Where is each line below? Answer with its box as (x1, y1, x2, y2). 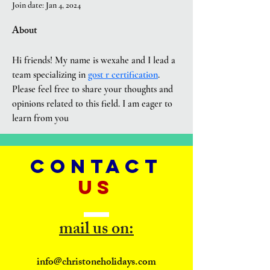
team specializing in (12, 69, 88, 81)
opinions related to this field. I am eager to (12, 98, 172, 110)
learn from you (12, 112, 69, 124)
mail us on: (59, 216, 134, 245)
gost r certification (88, 69, 158, 81)
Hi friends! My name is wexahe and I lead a (12, 54, 175, 66)
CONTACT (30, 154, 163, 178)
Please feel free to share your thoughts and (12, 83, 173, 95)
